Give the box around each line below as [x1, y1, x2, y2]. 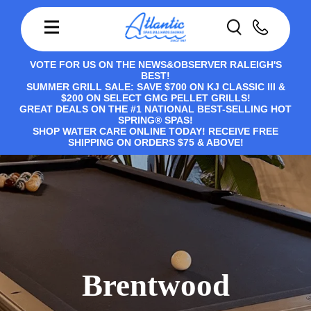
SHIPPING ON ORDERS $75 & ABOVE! [67, 137, 244, 148]
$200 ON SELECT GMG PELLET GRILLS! [60, 92, 251, 103]
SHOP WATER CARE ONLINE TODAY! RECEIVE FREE [33, 126, 278, 137]
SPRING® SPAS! [118, 115, 193, 126]
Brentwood [81, 268, 230, 303]
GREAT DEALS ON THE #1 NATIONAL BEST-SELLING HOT [19, 103, 292, 115]
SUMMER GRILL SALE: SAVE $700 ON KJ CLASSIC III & [26, 81, 285, 92]
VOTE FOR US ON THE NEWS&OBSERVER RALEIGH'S [29, 59, 282, 70]
